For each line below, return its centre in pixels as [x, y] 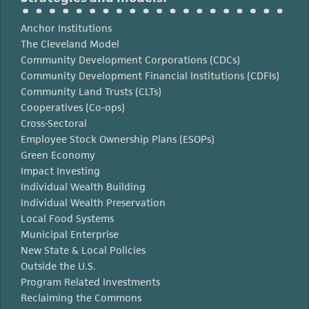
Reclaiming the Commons [81, 298]
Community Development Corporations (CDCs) [130, 60]
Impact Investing [60, 171]
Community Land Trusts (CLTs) [91, 91]
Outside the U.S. [58, 266]
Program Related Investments [90, 282]
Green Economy [58, 155]
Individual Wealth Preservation [93, 202]
